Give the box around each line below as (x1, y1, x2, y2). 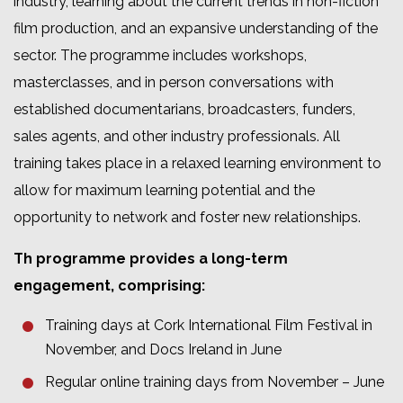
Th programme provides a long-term (13, 250, 288, 268)
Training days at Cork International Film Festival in (45, 317, 372, 335)
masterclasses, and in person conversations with (13, 74, 334, 92)
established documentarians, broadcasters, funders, (13, 101, 355, 119)
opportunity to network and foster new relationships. (13, 209, 364, 227)
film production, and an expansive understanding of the (13, 20, 378, 38)
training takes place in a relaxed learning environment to (13, 155, 381, 173)
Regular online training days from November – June (45, 373, 388, 391)
